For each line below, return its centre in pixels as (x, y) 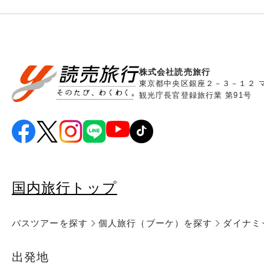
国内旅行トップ (65, 187)
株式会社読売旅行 (175, 72)
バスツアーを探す (50, 223)
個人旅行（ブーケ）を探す (155, 223)
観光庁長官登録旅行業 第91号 (195, 95)
